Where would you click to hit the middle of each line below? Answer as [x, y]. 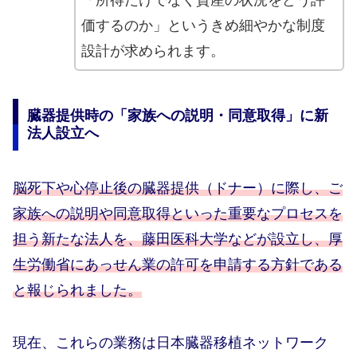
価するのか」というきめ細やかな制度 [203, 26]
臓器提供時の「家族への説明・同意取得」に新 [177, 116]
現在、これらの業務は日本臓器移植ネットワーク [171, 343]
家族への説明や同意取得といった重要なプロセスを [178, 213]
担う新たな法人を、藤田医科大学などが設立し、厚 [178, 239]
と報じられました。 [77, 290]
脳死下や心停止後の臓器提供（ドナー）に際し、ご [178, 188]
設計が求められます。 [153, 51]
